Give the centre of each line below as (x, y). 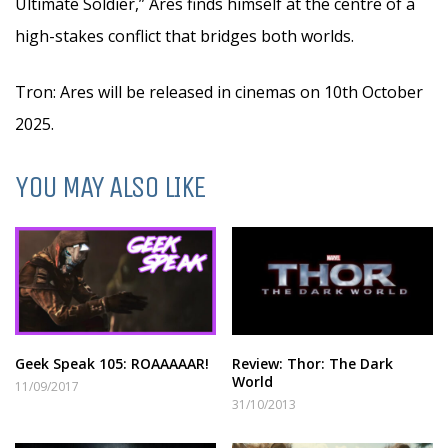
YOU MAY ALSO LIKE (110, 187)
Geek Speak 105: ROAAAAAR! (112, 364)
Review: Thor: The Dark (313, 364)
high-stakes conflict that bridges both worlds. (184, 36)
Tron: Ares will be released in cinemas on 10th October (219, 92)
